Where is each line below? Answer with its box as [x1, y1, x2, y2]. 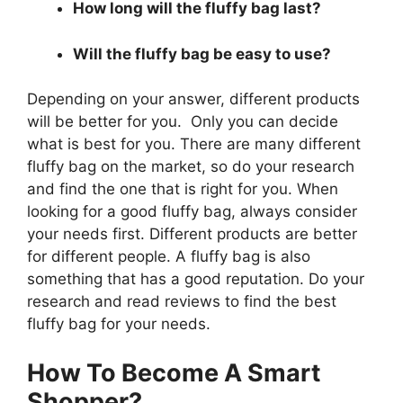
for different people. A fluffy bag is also [27, 247, 310, 266]
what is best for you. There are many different [27, 135, 361, 154]
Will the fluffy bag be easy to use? [73, 44, 331, 63]
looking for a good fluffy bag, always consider [27, 202, 357, 221]
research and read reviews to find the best [27, 292, 336, 311]
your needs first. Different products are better [27, 225, 357, 244]
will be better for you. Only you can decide [27, 112, 338, 131]
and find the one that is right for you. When [27, 180, 338, 199]
